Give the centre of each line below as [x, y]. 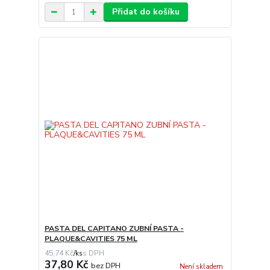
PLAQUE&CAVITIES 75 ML [91, 238]
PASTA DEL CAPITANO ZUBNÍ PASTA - [114, 228]
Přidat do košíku [146, 12]
